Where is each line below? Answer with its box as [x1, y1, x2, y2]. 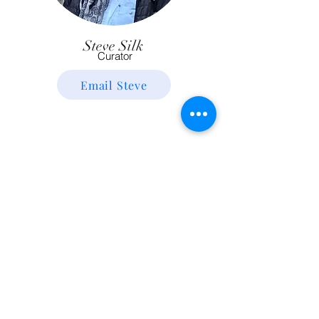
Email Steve [80, 77, 147, 93]
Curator [97, 49, 132, 63]
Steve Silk [83, 37, 143, 55]
